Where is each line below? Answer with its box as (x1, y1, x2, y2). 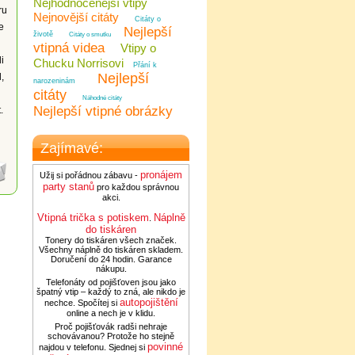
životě (33, 30, 53, 38)
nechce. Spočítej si (44, 298, 120, 307)
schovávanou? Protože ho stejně (48, 331, 174, 341)
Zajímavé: (40, 140, 103, 156)
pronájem (140, 169, 182, 181)
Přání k (133, 61, 157, 69)
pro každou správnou (94, 182, 179, 192)
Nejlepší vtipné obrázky (33, 104, 173, 119)
